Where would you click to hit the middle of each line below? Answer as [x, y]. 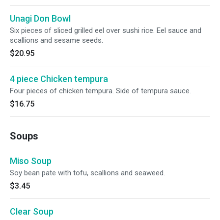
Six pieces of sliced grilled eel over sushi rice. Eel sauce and [106, 30]
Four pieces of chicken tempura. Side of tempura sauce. [100, 91]
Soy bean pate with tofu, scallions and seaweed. [87, 173]
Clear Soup [32, 211]
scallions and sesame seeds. [56, 40]
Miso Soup [31, 161]
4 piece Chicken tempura [59, 79]
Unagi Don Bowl [40, 18]
